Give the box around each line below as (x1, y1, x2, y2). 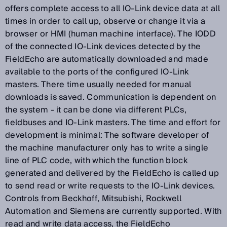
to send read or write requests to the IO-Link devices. (5, 178, 215, 193)
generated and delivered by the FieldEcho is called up (5, 166, 219, 180)
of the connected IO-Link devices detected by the (5, 39, 201, 54)
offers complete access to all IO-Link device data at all (5, 1, 220, 16)
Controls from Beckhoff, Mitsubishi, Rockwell (5, 191, 182, 206)
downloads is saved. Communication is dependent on (5, 90, 216, 104)
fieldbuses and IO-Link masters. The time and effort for (5, 115, 221, 130)
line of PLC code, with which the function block (5, 153, 188, 168)
